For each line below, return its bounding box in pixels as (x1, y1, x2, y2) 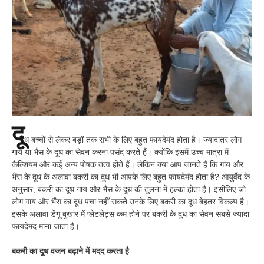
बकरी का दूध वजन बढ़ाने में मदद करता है (12, 246, 129, 256)
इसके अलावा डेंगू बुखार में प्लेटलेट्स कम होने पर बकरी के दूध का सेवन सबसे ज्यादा (12, 209, 249, 219)
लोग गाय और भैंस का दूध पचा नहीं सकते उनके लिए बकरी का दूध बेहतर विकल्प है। (12, 196, 249, 206)
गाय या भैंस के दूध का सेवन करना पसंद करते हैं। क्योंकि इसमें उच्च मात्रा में (12, 147, 229, 157)
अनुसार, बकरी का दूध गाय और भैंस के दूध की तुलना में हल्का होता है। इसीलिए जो (12, 184, 246, 194)
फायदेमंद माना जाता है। (12, 221, 80, 231)
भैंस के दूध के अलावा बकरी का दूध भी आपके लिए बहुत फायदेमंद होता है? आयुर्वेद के (12, 171, 250, 181)
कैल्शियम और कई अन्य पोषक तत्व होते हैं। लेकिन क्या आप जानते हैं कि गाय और (12, 159, 243, 169)
